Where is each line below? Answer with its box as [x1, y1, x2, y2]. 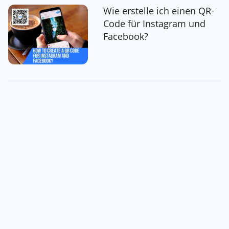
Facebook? [103, 30, 148, 43]
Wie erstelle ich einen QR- [103, 5, 214, 17]
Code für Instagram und [103, 17, 205, 30]
